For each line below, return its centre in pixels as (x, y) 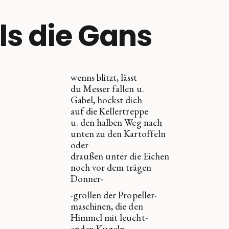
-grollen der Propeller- (113, 195)
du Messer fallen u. (107, 89)
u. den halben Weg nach (116, 123)
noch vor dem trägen (111, 168)
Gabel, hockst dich (106, 100)
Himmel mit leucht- (109, 218)
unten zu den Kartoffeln (118, 134)
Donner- (87, 179)
